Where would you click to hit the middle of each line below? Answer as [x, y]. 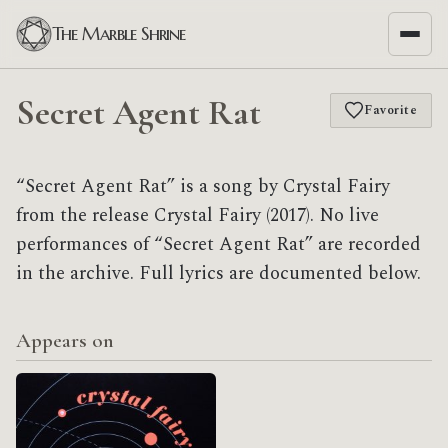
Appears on [65, 340]
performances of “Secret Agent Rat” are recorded [218, 245]
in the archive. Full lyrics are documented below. [218, 274]
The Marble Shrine [119, 33]
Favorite [391, 110]
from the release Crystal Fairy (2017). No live [197, 216]
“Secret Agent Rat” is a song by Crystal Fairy [203, 187]
